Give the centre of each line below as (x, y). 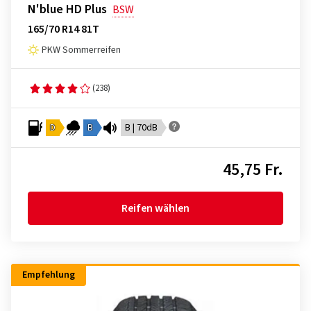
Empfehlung (49, 275)
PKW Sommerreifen (81, 50)
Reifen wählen (155, 209)
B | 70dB (141, 128)
